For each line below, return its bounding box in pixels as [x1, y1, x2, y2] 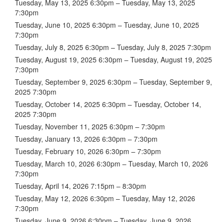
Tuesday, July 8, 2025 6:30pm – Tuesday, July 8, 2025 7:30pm [15, 42, 211, 52]
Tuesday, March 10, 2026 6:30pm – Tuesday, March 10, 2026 [15, 158, 208, 168]
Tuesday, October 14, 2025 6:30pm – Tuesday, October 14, [15, 99, 201, 109]
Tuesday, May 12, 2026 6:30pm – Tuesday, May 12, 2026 [15, 193, 195, 203]
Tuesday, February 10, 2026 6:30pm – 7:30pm [15, 146, 161, 156]
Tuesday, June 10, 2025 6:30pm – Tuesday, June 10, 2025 [15, 19, 199, 30]
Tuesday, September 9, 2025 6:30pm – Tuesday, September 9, [15, 76, 212, 87]
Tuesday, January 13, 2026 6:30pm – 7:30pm [15, 133, 158, 144]
